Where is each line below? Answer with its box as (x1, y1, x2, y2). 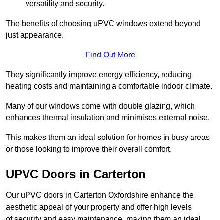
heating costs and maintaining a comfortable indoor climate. (6, 82, 212, 91)
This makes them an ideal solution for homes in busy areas (6, 133, 210, 142)
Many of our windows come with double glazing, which (6, 102, 195, 110)
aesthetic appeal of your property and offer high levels (6, 203, 192, 212)
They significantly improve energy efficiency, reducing (6, 70, 192, 79)
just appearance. (6, 31, 64, 40)
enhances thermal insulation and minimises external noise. (6, 113, 210, 122)
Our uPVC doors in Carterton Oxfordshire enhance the (6, 191, 193, 200)
